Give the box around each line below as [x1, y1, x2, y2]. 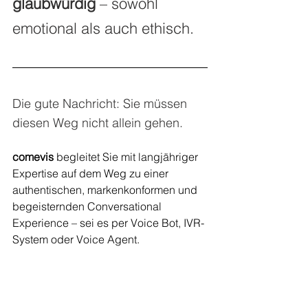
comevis [12, 150, 54, 164]
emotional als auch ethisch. [12, 19, 194, 38]
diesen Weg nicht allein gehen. [12, 115, 183, 131]
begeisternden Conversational [12, 199, 164, 214]
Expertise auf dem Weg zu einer [12, 166, 171, 181]
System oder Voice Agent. [12, 232, 140, 247]
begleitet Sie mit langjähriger [54, 150, 201, 164]
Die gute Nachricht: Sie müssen [12, 96, 190, 112]
